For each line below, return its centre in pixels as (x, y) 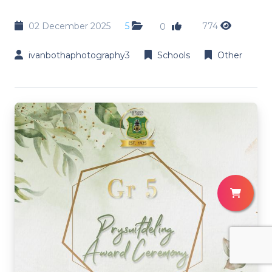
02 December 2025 (70, 26)
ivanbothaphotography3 (79, 55)
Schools (174, 55)
